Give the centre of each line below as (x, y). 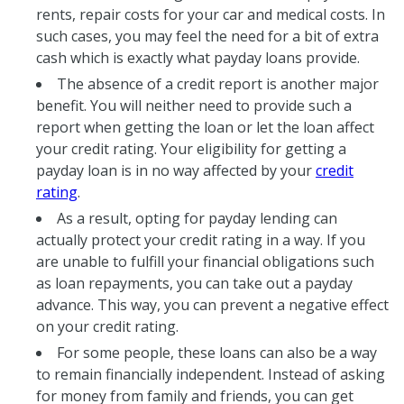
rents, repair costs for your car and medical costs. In (211, 14)
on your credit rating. (107, 326)
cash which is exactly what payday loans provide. (198, 57)
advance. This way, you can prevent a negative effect (212, 304)
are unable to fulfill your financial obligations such (205, 261)
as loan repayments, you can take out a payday (194, 283)
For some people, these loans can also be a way (217, 352)
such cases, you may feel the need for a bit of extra (207, 36)
